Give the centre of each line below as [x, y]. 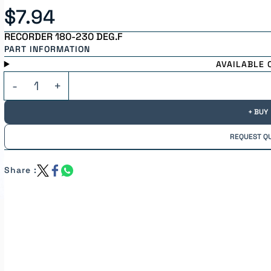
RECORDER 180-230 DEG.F [63, 37]
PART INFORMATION [47, 49]
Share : [20, 170]
